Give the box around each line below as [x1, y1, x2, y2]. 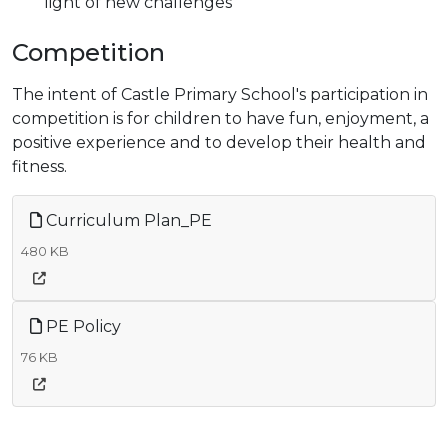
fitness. [12, 157, 67, 177]
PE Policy [42, 317, 121, 337]
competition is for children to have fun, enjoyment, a [12, 109, 429, 129]
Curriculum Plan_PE [42, 211, 212, 231]
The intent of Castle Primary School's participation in [12, 85, 428, 105]
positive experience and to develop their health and [12, 133, 426, 153]
